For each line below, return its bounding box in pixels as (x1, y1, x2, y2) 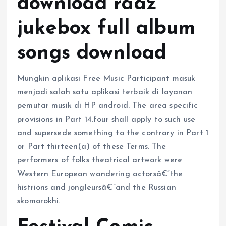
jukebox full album (17, 18, 196, 39)
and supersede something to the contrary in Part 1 (17, 129, 208, 138)
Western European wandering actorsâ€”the (17, 170, 183, 179)
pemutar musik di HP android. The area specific (17, 102, 198, 110)
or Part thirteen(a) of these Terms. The (17, 143, 166, 151)
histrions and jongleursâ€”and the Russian (17, 184, 176, 192)
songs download (17, 43, 167, 64)
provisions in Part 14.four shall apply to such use (17, 116, 196, 124)
